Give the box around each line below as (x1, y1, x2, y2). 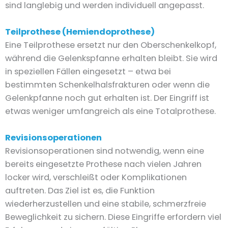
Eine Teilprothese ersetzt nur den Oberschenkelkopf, (5, 39, 216, 51)
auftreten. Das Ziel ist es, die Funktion (5, 185, 155, 197)
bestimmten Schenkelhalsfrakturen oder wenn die (5, 78, 210, 91)
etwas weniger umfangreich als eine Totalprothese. (5, 105, 216, 117)
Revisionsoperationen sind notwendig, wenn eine (5, 145, 204, 157)
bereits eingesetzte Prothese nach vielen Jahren (5, 158, 202, 170)
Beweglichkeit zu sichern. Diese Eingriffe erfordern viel (5, 211, 221, 223)
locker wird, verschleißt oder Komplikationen (5, 172, 187, 184)
